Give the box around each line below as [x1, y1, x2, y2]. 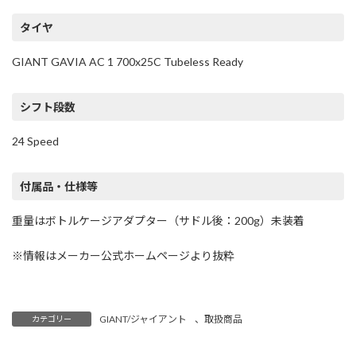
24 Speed [12, 133, 59, 148]
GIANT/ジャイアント [99, 313, 187, 326]
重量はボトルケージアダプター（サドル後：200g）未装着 [12, 214, 304, 228]
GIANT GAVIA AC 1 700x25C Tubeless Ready [12, 54, 243, 68]
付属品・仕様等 [19, 180, 98, 194]
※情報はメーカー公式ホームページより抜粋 [12, 249, 234, 263]
